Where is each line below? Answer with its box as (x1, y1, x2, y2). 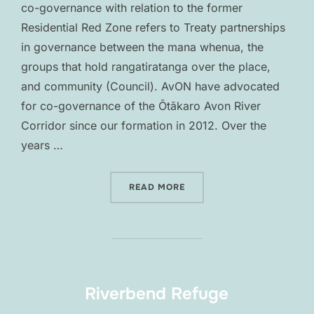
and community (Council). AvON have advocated (21, 78, 280, 93)
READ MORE (129, 181, 185, 193)
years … (21, 137, 63, 152)
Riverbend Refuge (84, 282, 228, 304)
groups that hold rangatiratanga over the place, (21, 59, 271, 74)
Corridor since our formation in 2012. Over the (21, 118, 266, 132)
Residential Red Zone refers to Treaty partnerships (21, 20, 285, 34)
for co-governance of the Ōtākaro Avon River (21, 98, 261, 113)
